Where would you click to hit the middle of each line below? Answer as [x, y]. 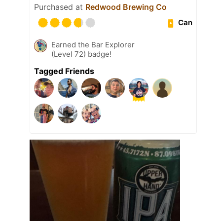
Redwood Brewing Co [126, 7]
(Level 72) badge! [81, 54]
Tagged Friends [64, 71]
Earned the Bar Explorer [93, 44]
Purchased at [60, 7]
